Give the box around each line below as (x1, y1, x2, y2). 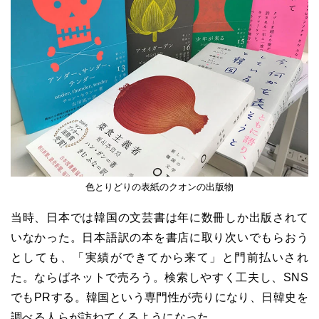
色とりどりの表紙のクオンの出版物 (85, 182, 234, 193)
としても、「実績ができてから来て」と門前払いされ (11, 251, 308, 264)
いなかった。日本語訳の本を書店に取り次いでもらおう (11, 231, 308, 244)
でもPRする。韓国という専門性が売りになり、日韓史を (11, 291, 308, 304)
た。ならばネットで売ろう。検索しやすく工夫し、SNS (11, 271, 308, 284)
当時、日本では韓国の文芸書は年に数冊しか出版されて (11, 211, 308, 224)
